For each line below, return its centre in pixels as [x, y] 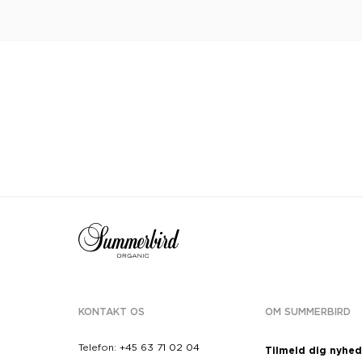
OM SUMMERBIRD [308, 312]
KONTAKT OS [112, 312]
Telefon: [97, 348]
